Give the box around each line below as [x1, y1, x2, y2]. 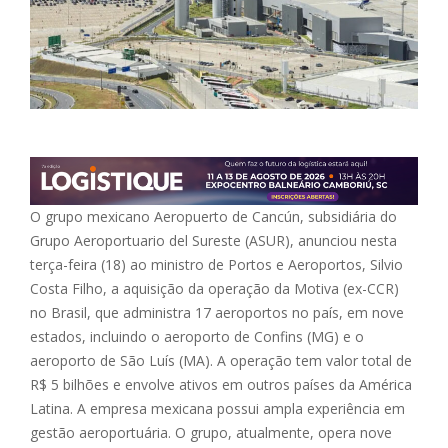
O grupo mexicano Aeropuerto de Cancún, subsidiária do [30, 206, 397, 226]
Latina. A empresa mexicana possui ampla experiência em [30, 398, 405, 418]
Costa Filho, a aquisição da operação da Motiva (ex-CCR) [30, 278, 399, 298]
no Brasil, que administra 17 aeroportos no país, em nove [30, 302, 404, 322]
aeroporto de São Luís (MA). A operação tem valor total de [30, 350, 412, 370]
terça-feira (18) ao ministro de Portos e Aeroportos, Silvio [30, 254, 403, 274]
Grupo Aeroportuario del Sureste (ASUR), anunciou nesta [30, 230, 397, 250]
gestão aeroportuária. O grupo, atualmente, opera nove [30, 422, 392, 442]
